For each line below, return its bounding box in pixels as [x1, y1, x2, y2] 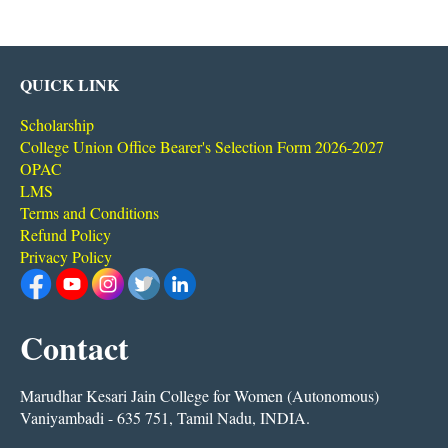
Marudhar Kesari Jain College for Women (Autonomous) [20, 384, 379, 406]
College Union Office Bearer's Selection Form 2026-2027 [20, 135, 384, 157]
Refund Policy [20, 223, 111, 245]
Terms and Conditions [20, 201, 159, 223]
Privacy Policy [20, 245, 112, 267]
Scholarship [20, 113, 94, 135]
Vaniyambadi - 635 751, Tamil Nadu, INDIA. [20, 406, 310, 428]
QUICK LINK [20, 72, 119, 96]
